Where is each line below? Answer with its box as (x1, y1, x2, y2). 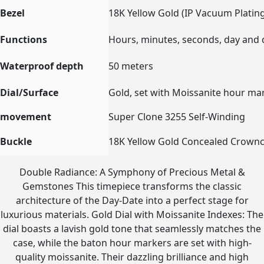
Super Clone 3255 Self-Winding (108, 110, 245, 123)
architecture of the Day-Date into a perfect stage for (15, 194, 249, 207)
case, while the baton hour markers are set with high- (12, 236, 252, 249)
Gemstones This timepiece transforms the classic (22, 180, 242, 193)
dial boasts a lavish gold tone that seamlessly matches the (3, 222, 261, 235)
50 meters (108, 60, 153, 72)
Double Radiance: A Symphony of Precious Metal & (19, 166, 245, 179)
